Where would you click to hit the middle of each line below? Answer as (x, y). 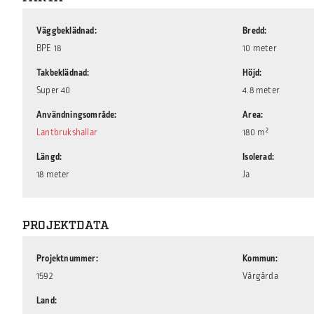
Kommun (259, 259)
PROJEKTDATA (66, 226)
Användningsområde (76, 115)
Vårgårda (260, 276)
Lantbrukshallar (67, 132)
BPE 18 (49, 48)
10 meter (260, 48)
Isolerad (257, 157)
